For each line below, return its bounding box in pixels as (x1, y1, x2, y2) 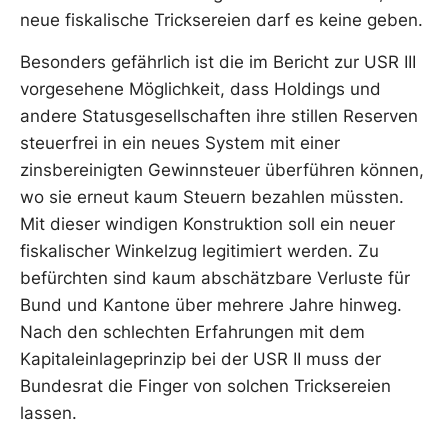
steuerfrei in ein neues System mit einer (20, 132, 340, 153)
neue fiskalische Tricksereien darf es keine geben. (20, 10, 423, 31)
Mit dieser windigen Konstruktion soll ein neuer (20, 213, 395, 234)
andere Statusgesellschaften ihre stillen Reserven (20, 105, 418, 126)
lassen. (20, 402, 82, 423)
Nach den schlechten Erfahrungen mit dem (20, 321, 365, 342)
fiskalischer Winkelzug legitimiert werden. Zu (20, 240, 379, 261)
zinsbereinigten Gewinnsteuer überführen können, (20, 159, 424, 180)
